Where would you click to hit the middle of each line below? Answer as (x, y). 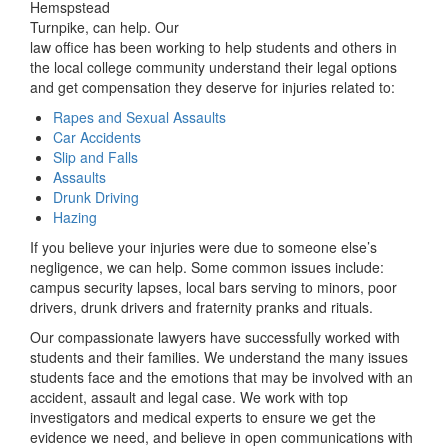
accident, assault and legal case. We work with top (189, 397)
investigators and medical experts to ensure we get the (203, 417)
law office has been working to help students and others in (213, 47)
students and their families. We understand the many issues (219, 357)
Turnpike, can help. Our (104, 27)
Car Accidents (97, 137)
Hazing (75, 217)
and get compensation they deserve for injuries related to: (212, 87)
